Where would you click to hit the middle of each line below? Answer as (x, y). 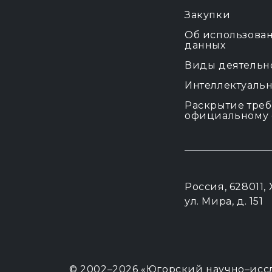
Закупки (208, 15)
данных (205, 45)
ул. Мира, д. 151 (224, 201)
